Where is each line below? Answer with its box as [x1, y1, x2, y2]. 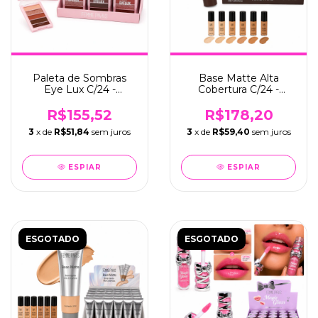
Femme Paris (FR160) [185, 94, 292, 107]
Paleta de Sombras [33, 72, 126, 84]
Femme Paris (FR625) [26, 94, 133, 107]
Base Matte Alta [198, 72, 279, 84]
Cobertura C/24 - [198, 83, 279, 96]
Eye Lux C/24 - [43, 83, 116, 96]
